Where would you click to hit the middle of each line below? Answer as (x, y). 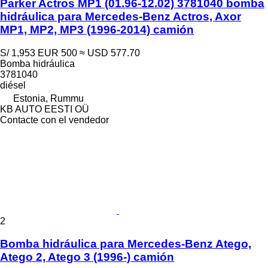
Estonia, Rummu (48, 98)
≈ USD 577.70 (110, 53)
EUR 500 (57, 53)
